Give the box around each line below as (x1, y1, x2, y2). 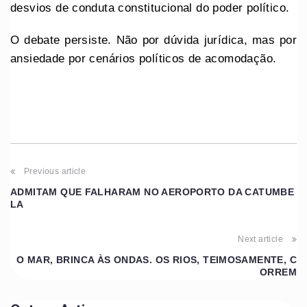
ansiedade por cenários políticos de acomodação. (10, 51, 277, 65)
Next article (238, 234, 283, 244)
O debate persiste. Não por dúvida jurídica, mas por (10, 33, 297, 47)
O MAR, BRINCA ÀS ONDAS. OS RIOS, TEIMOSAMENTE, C (16, 254, 297, 265)
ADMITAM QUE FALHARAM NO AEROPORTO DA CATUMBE (10, 186, 295, 197)
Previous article (24, 166, 86, 176)
